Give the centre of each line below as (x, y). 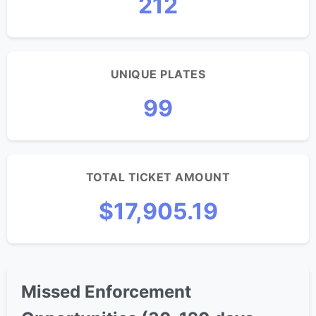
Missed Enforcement (106, 292)
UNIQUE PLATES (158, 74)
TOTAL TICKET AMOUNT (158, 177)
